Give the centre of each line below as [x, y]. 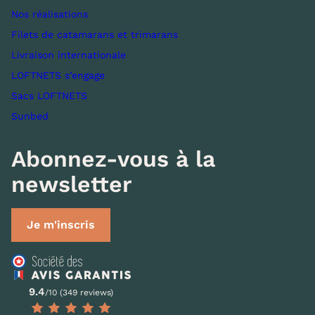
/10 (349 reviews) [79, 293]
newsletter [72, 184]
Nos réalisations [50, 14]
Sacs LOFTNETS [49, 95]
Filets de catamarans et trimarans [95, 34]
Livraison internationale [69, 54]
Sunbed [30, 116]
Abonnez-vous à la [113, 159]
